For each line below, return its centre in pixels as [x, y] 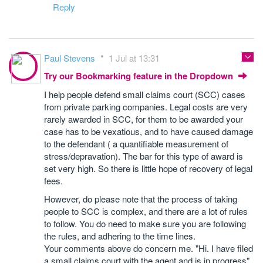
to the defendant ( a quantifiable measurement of [136, 144]
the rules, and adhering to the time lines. [120, 236]
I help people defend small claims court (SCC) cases [145, 94]
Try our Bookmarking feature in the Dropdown [140, 76]
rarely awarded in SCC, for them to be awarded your [144, 119]
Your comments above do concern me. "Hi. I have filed [149, 248]
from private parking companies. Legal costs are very [146, 107]
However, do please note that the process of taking [141, 199]
